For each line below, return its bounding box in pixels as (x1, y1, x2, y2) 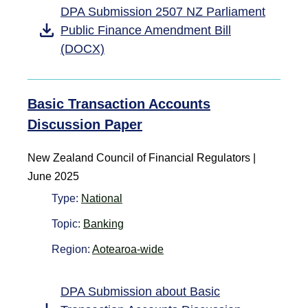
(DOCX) (60, 41, 104, 56)
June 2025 (27, 170, 79, 182)
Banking (83, 217, 124, 230)
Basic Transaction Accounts (27, 96, 210, 111)
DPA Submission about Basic (60, 284, 220, 298)
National (81, 192, 122, 204)
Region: (52, 243, 92, 255)
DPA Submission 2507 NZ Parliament (60, 4, 265, 19)
